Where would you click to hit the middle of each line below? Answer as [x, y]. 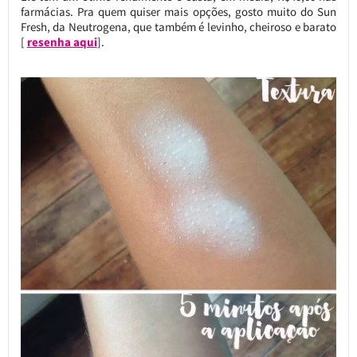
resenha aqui [62, 41]
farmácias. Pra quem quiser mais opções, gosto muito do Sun [178, 11]
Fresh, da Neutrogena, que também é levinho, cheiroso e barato [178, 26]
